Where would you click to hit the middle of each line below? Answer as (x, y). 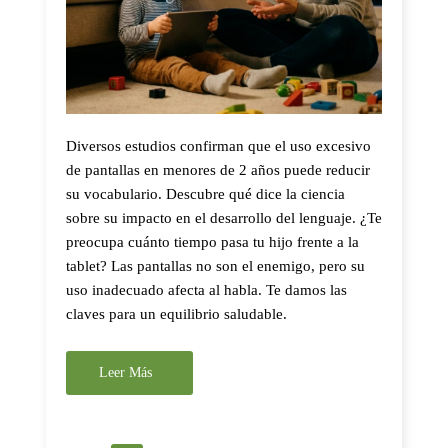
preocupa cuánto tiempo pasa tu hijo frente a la (212, 241)
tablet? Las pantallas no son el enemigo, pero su (215, 265)
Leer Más (125, 372)
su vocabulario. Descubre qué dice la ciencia (205, 193)
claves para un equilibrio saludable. (176, 313)
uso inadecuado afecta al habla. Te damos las (206, 289)
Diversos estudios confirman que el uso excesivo (218, 145)
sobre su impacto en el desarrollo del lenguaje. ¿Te (224, 217)
